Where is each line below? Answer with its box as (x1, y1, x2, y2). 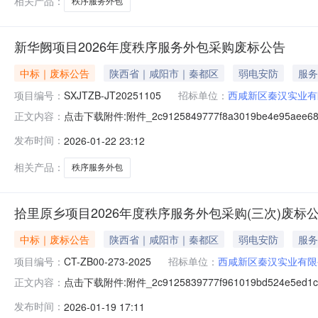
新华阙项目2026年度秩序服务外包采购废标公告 (14, 36, 285, 55)
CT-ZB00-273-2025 (64, 253, 151, 268)
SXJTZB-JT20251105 (64, 87, 161, 102)
